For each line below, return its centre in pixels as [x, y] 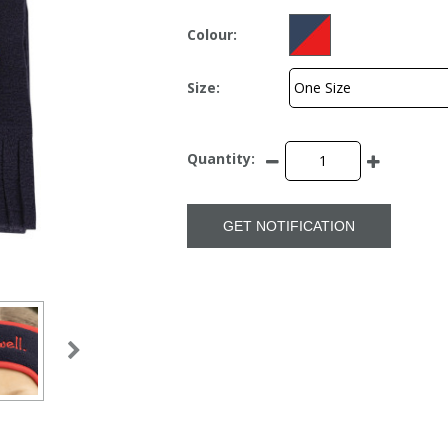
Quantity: [220, 159]
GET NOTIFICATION [288, 225]
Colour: [211, 35]
